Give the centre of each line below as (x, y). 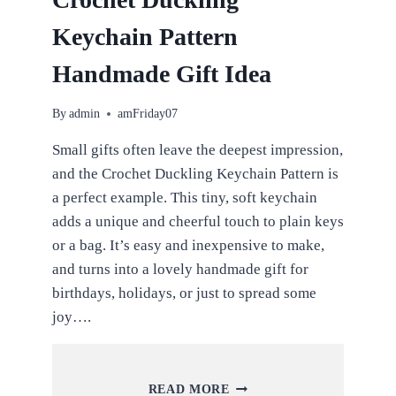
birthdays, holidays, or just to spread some (184, 293)
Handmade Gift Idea (161, 73)
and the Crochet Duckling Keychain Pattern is (195, 174)
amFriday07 (147, 114)
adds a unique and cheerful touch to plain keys (198, 222)
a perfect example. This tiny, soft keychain (184, 198)
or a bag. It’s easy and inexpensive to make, (188, 246)
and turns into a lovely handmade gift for (180, 270)
